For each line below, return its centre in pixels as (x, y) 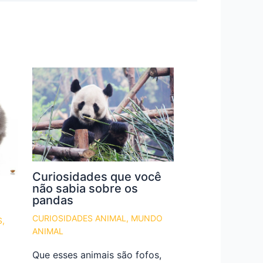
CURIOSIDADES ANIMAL (79, 218)
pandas (53, 200)
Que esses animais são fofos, (97, 255)
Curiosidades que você (97, 177)
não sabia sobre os (85, 189)
